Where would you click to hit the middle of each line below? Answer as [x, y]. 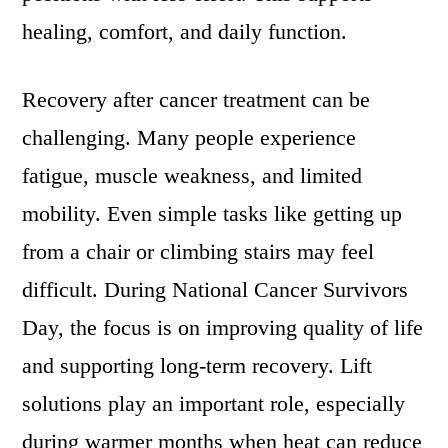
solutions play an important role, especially [214, 404]
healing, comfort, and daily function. [185, 32]
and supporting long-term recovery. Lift [197, 366]
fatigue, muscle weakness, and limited [192, 176]
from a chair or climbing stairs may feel [198, 252]
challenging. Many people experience [189, 138]
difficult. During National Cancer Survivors [215, 290]
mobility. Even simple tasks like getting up [212, 214]
